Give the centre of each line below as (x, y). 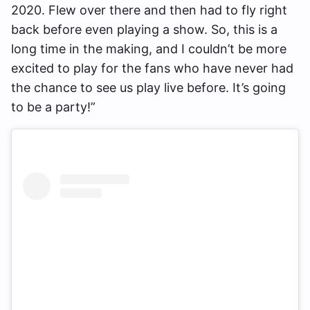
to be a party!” (53, 107)
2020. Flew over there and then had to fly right (149, 10)
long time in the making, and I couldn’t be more (149, 49)
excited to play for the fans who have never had (152, 68)
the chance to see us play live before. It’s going (148, 88)
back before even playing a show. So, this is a (144, 29)
